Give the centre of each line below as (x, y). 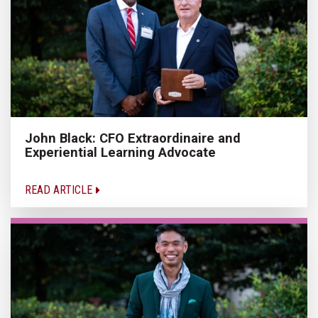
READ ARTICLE (60, 190)
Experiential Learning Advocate (120, 152)
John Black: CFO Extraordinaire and (133, 138)
